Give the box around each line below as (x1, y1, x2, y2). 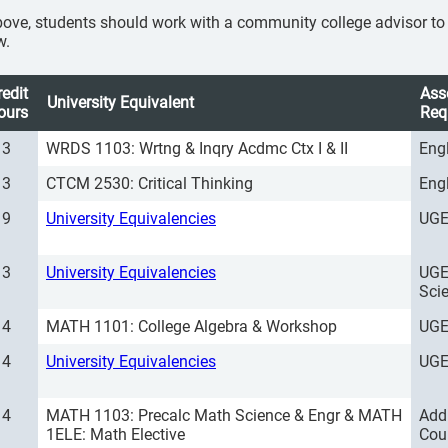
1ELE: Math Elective (46, 425, 185, 444)
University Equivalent (47, 93, 194, 112)
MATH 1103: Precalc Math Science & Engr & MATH (46, 406, 402, 425)
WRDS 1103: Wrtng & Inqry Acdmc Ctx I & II (46, 139, 348, 158)
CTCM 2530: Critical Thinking (46, 174, 253, 193)
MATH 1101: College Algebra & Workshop (46, 317, 337, 336)
